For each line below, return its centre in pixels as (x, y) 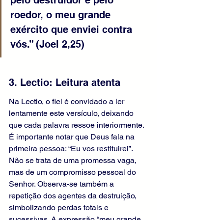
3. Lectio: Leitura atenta (65, 83)
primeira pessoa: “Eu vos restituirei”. (72, 149)
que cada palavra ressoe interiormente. (77, 125)
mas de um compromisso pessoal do (73, 172)
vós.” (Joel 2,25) (47, 44)
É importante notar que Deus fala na (73, 137)
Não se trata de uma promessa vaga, (74, 161)
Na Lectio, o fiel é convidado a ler (68, 102)
